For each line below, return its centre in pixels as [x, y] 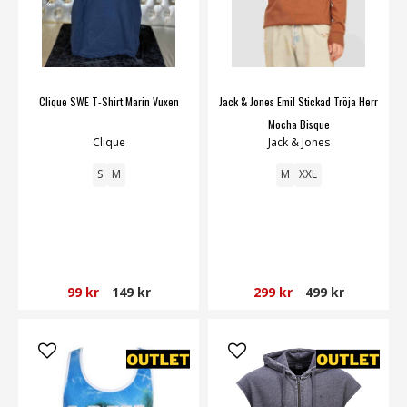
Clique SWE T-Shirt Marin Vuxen [109, 101]
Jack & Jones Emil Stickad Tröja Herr [298, 101]
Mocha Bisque [298, 124]
